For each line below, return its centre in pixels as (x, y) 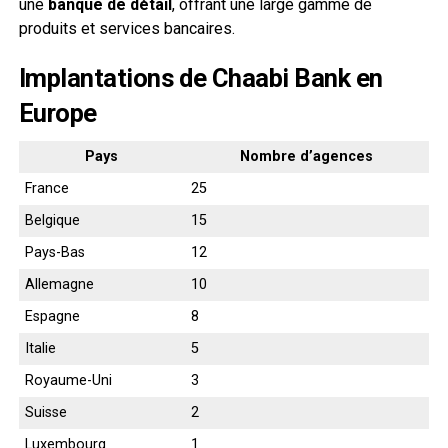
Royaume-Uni (68, 380)
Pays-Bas (54, 252)
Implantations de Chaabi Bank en (200, 77)
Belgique (52, 220)
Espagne (52, 316)
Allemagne (59, 284)
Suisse (45, 412)
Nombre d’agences (307, 156)
